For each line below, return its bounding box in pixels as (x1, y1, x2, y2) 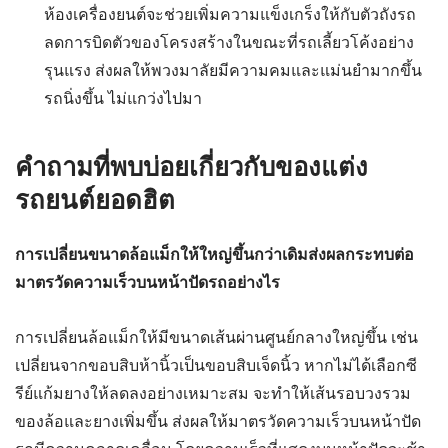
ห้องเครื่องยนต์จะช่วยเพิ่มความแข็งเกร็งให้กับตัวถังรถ (43, 4, 416, 24)
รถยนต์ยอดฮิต (15, 182, 175, 219)
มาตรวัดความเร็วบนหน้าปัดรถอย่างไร (15, 273, 280, 293)
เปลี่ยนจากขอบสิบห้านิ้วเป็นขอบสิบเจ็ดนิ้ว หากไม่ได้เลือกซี (15, 356, 417, 376)
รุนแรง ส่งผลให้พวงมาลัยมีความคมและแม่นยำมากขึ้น (43, 60, 422, 80)
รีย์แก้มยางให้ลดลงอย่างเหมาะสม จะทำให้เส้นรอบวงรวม (15, 384, 411, 404)
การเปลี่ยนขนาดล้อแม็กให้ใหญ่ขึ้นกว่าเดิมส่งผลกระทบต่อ (15, 245, 414, 265)
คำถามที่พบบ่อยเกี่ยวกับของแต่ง (15, 149, 368, 186)
